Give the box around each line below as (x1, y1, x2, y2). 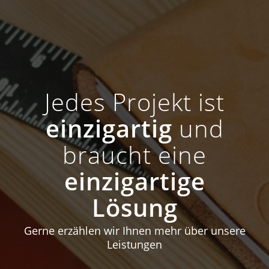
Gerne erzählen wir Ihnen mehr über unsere (23, 223, 246, 238)
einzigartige (64, 165, 205, 198)
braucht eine (62, 138, 207, 171)
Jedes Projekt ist (44, 85, 225, 118)
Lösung (91, 191, 178, 224)
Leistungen (107, 237, 162, 252)
